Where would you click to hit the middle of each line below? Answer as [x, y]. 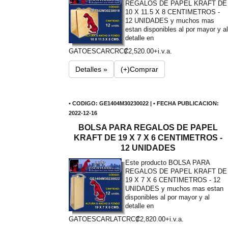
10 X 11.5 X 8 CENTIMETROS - [172, 12]
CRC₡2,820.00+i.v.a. [152, 219]
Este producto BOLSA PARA [167, 163]
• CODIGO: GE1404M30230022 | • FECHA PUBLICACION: [144, 103]
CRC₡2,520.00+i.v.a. [141, 51]
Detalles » [91, 69]
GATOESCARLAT [95, 219]
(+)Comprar [139, 69]
